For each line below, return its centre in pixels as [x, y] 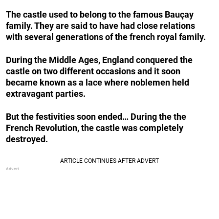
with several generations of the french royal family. [106, 37]
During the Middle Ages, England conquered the [99, 60]
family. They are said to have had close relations [100, 25]
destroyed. [27, 139]
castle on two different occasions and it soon [93, 71]
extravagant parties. [46, 93]
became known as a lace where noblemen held [98, 82]
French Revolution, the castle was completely [95, 128]
